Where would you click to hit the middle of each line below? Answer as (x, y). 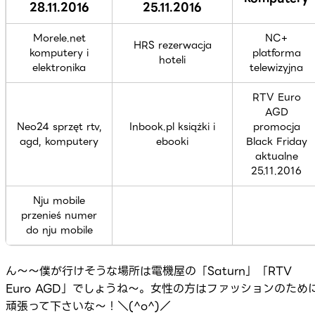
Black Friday (276, 141)
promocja (276, 126)
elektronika (59, 67)
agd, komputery (59, 141)
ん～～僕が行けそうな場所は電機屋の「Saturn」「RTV (149, 271)
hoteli (172, 59)
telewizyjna (276, 67)
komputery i (59, 52)
